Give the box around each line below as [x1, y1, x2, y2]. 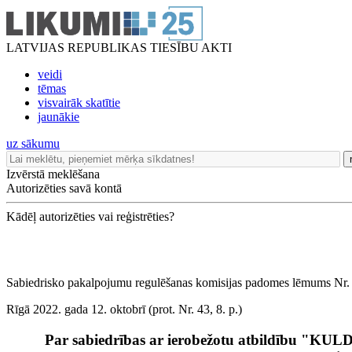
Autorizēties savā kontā [6, 181, 122, 195]
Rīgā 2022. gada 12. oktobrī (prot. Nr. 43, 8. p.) [6, 302, 242, 316]
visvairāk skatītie [38, 96, 120, 109]
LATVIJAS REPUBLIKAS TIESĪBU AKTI [6, 41, 232, 54]
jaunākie [38, 110, 79, 123]
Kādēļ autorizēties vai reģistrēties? [6, 210, 174, 223]
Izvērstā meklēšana [6, 167, 100, 181]
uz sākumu [6, 137, 60, 150]
